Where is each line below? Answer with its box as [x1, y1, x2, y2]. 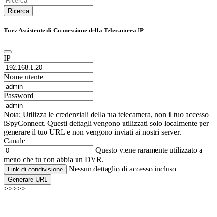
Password [4, 92, 33, 100]
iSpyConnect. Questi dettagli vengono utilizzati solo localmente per [4, 119, 209, 128]
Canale [4, 137, 25, 145]
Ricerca [8, 7, 29, 15]
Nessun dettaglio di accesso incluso [69, 165, 176, 173]
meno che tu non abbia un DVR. [4, 155, 104, 164]
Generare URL [8, 176, 47, 184]
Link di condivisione [8, 166, 63, 173]
